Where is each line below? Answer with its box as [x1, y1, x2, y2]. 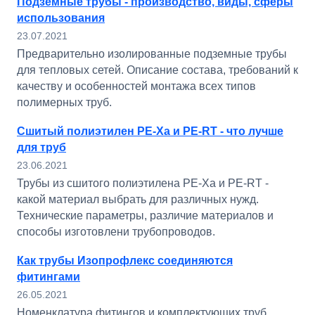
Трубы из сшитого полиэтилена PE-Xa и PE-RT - [17, 177, 269, 189]
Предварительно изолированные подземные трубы [17, 48, 287, 60]
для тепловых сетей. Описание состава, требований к [17, 64, 298, 76]
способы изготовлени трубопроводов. [17, 226, 215, 238]
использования [17, 12, 105, 24]
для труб [17, 141, 66, 153]
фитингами [17, 271, 80, 283]
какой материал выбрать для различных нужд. [17, 193, 259, 205]
